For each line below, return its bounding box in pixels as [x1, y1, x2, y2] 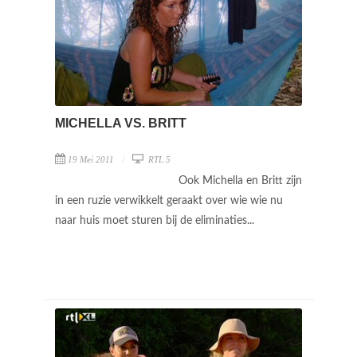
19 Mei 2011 [68, 154, 114, 164]
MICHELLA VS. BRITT [55, 116, 186, 130]
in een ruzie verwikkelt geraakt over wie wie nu [55, 194, 283, 206]
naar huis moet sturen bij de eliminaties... [55, 214, 257, 226]
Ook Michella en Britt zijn [178, 175, 302, 186]
